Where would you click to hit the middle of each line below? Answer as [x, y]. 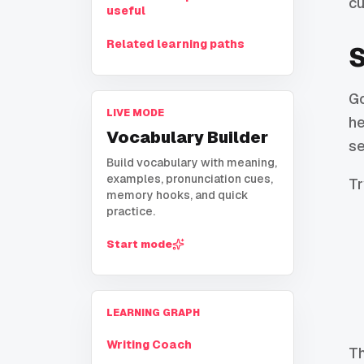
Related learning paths [175, 44]
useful [126, 11]
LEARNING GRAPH [153, 313]
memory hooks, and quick [178, 195]
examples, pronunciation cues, [190, 179]
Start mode [139, 244]
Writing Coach [149, 345]
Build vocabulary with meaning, [192, 163]
